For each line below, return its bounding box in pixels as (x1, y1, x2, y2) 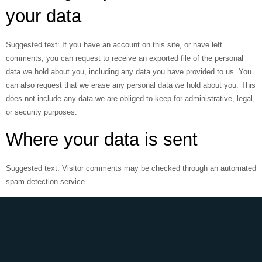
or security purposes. (6, 108, 77, 117)
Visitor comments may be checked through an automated (62, 164, 256, 173)
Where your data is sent (6, 129, 198, 150)
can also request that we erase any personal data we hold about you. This (6, 81, 256, 90)
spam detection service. (6, 177, 87, 187)
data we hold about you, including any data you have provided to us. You (6, 67, 251, 77)
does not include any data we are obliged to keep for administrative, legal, (6, 94, 255, 104)
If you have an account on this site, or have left (62, 40, 222, 50)
